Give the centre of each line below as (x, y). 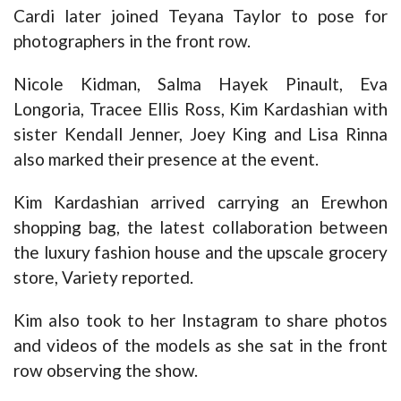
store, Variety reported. (103, 277)
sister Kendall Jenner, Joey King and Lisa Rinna (200, 133)
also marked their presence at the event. (166, 158)
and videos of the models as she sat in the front (200, 345)
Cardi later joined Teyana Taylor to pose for (200, 15)
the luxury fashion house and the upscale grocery (200, 252)
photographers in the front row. (132, 40)
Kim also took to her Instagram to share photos (200, 320)
